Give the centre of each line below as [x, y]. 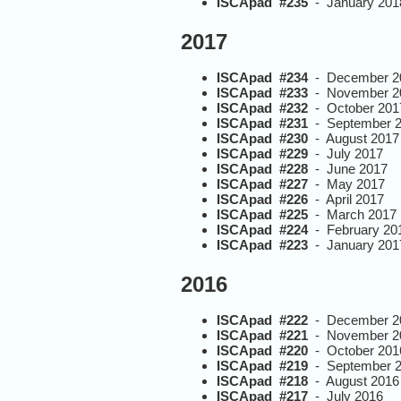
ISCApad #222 [262, 320]
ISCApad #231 [262, 124]
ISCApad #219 [262, 366]
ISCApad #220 [262, 351]
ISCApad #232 [262, 108]
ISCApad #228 [262, 169]
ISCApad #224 [262, 230]
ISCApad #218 [262, 381]
